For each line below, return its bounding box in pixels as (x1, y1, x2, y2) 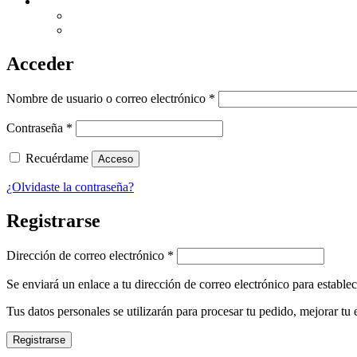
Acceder (6, 53, 74, 74)
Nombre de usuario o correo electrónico (6, 91, 209, 105)
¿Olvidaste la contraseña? (6, 179, 134, 194)
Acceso (98, 152, 133, 165)
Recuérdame (25, 151, 88, 165)
